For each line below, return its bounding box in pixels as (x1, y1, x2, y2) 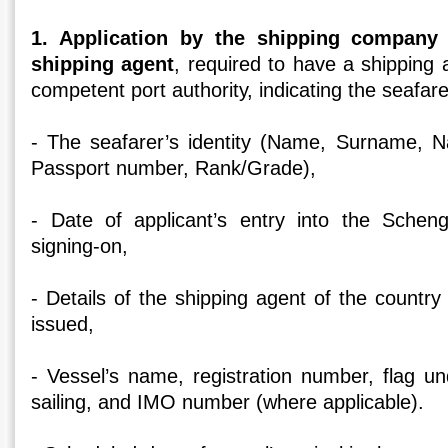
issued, (31, 313, 95, 336)
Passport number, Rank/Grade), (31, 157, 317, 180)
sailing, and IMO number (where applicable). (31, 391, 425, 414)
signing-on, (31, 235, 129, 258)
